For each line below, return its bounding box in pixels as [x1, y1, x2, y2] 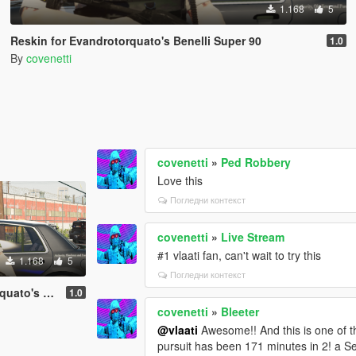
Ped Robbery [221, 154, 292, 171]
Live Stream [221, 229, 285, 246]
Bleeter [221, 304, 260, 320]
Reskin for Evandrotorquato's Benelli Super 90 [10, 33, 261, 48]
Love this [157, 172, 203, 189]
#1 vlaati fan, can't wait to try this [157, 247, 322, 264]
